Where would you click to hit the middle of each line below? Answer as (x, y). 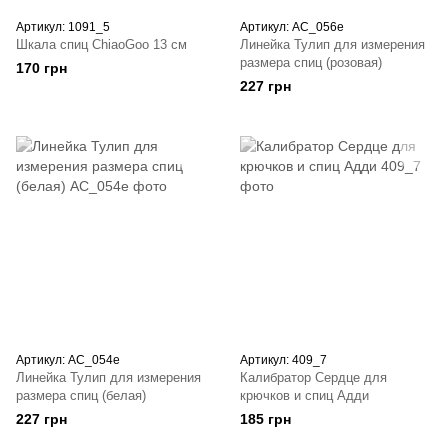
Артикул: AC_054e (68, 360)
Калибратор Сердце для (313, 377)
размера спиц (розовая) (311, 62)
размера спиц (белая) (81, 395)
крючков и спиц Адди (304, 395)
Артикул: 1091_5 (63, 27)
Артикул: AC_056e (292, 27)
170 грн (41, 68)
